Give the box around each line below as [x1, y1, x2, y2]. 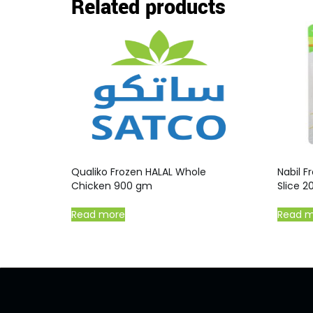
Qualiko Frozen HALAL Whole [71, 164, 206, 179]
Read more [71, 207, 125, 221]
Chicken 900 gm [71, 178, 152, 193]
